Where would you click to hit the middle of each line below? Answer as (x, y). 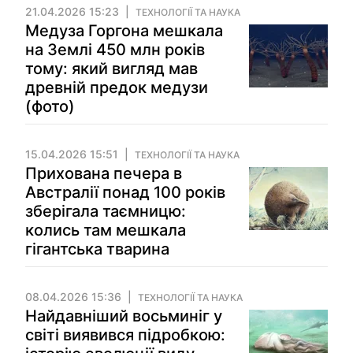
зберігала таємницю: (106, 211)
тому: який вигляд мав (111, 69)
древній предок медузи (117, 87)
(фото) (50, 106)
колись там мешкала (106, 230)
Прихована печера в (104, 173)
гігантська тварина (97, 249)
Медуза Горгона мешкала (124, 31)
